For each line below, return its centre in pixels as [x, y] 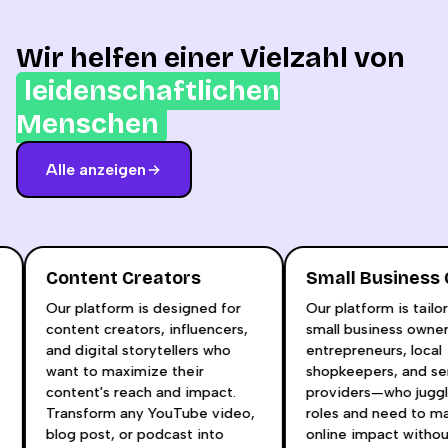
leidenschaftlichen [152, 91]
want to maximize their [132, 371]
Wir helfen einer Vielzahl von [210, 58]
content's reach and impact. [148, 392]
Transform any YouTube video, [158, 413]
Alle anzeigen [96, 169]
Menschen [87, 124]
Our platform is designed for [151, 308]
